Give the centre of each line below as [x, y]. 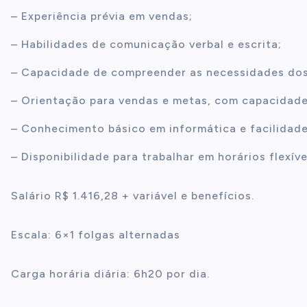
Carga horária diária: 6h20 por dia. [110, 274]
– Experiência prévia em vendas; [102, 16]
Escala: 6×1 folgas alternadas [96, 235]
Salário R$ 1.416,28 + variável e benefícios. [133, 196]
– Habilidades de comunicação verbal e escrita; [146, 44]
